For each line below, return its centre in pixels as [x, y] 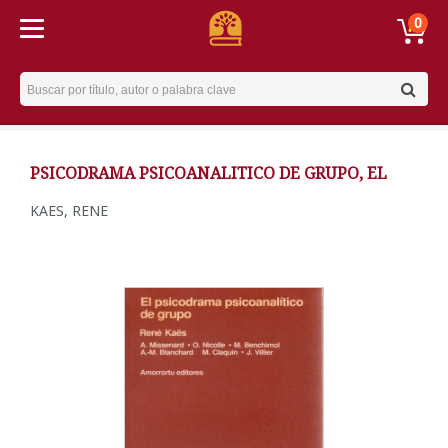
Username [57, 83]
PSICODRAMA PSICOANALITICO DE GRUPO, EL [208, 173]
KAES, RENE [69, 210]
